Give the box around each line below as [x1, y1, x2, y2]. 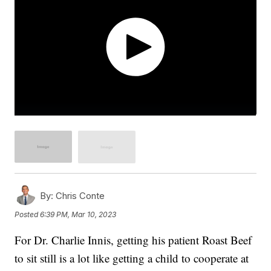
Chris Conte [53, 189, 105, 201]
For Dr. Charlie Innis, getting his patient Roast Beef [15, 232, 252, 247]
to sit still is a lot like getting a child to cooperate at [15, 250, 249, 266]
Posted [15, 210, 41, 220]
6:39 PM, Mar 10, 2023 [40, 210, 117, 220]
